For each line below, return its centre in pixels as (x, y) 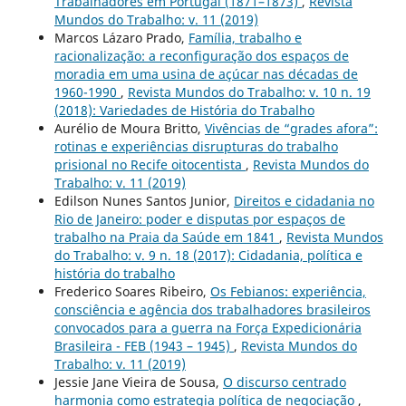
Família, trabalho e (245, 38)
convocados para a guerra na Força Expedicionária (208, 328)
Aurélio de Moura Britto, (129, 129)
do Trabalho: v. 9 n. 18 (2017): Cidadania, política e (208, 256)
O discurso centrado (284, 382)
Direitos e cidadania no (304, 201)
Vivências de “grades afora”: (291, 129)
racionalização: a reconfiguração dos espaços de (201, 56)
